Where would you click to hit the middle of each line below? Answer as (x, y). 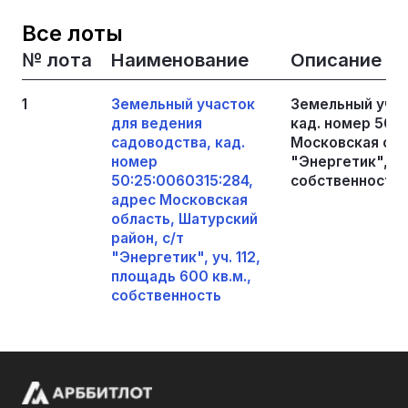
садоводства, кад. (178, 142)
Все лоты (72, 33)
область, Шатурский (184, 219)
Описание (336, 59)
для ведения (156, 123)
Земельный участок (183, 104)
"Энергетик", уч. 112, (185, 257)
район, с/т (147, 238)
